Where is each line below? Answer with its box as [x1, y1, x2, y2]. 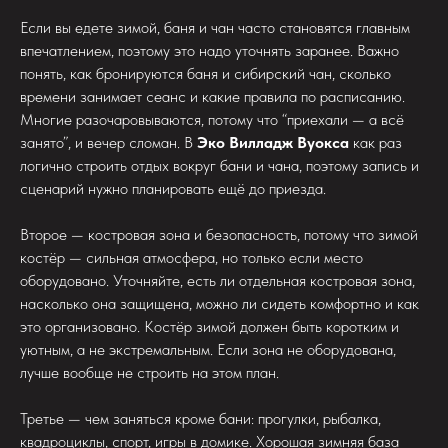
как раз [349, 133, 402, 153]
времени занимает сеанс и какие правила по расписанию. [20, 87, 405, 107]
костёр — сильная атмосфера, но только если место [20, 248, 363, 268]
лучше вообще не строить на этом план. [20, 363, 279, 383]
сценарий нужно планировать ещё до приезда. [20, 179, 326, 199]
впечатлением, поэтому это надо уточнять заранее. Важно [20, 41, 399, 61]
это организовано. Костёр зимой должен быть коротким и [20, 317, 399, 337]
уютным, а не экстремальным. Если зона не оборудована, [20, 340, 396, 360]
